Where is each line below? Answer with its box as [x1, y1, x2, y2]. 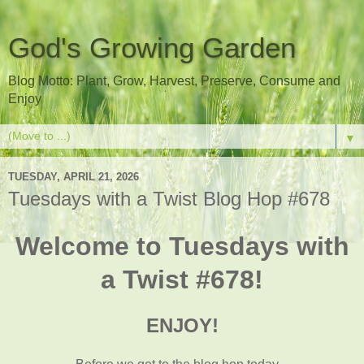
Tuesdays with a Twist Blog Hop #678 [8, 188, 330, 210]
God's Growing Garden [8, 32, 296, 63]
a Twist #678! [101, 264, 263, 294]
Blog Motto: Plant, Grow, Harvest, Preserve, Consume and [8, 74, 340, 88]
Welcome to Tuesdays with [15, 231, 349, 261]
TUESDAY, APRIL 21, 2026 [8, 170, 139, 183]
